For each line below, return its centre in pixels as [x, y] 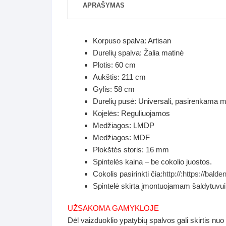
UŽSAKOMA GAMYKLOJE [113, 208]
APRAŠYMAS [104, 5]
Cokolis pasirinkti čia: [128, 174]
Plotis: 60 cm [114, 65]
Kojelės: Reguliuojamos [131, 113]
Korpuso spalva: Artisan [132, 41]
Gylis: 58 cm [114, 89]
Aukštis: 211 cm [119, 77]
